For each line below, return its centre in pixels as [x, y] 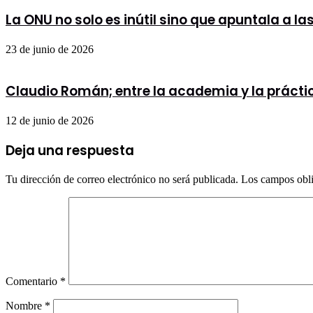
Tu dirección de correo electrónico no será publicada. [122, 180]
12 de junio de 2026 [50, 120]
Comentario [33, 282]
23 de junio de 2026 [50, 49]
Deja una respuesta [70, 150]
